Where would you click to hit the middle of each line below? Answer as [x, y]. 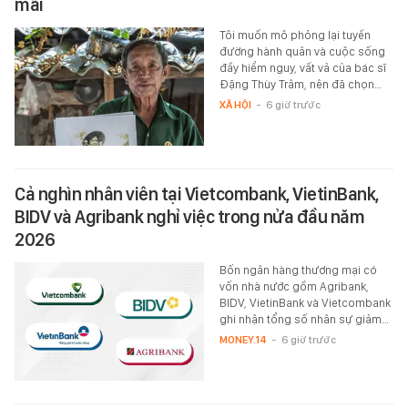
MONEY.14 [243, 339]
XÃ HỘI [235, 104]
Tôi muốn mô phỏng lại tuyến [295, 35]
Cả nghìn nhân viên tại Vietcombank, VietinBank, [197, 194]
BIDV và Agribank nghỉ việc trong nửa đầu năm [189, 216]
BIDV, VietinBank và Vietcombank [305, 302]
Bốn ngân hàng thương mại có [298, 270]
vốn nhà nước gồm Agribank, [294, 286]
